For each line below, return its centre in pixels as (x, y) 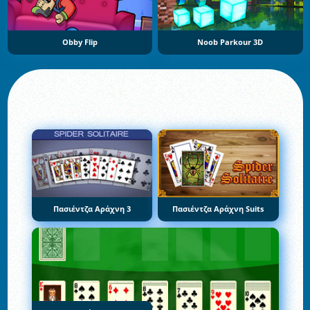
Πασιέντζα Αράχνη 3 (92, 209)
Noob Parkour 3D (230, 42)
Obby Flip (80, 42)
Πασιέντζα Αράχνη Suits (218, 209)
